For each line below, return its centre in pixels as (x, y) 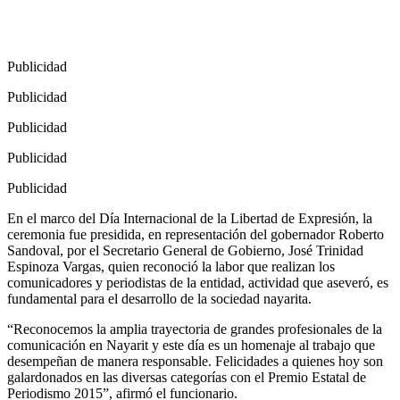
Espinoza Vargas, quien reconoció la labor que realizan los (171, 267)
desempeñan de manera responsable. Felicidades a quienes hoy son (195, 362)
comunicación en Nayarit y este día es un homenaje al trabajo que (191, 346)
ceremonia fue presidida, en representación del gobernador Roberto (196, 235)
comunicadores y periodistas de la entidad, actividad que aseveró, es (198, 283)
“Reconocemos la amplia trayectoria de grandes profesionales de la (195, 329)
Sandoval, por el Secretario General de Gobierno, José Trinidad (185, 251)
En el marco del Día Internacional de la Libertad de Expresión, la (190, 219)
